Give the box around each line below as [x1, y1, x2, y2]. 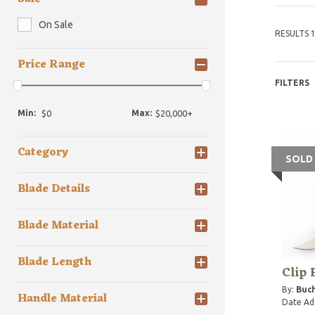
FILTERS [274, 78, 309, 87]
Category [18, 143, 68, 163]
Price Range [18, 55, 85, 75]
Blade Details [18, 179, 90, 200]
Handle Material [18, 289, 107, 309]
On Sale [39, 19, 73, 30]
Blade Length [18, 252, 91, 273]
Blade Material [18, 216, 98, 236]
